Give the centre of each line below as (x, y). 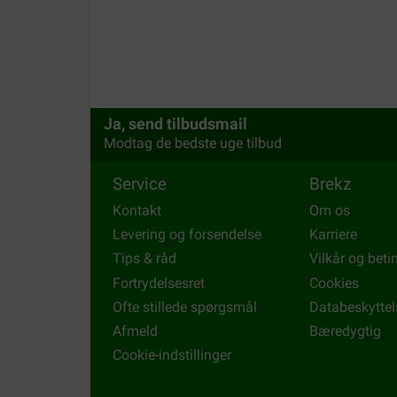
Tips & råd (144, 259)
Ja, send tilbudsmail (175, 124)
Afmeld (135, 331)
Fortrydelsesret (159, 283)
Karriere (333, 235)
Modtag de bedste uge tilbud (193, 143)
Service (140, 184)
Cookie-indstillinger (172, 355)
